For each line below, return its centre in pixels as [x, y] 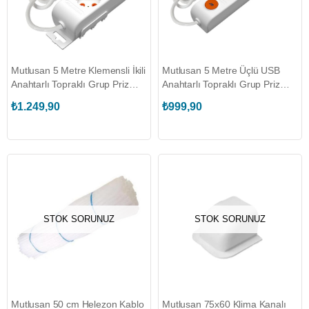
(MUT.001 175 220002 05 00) [74, 98]
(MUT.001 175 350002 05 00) [225, 98]
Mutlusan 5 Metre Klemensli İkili [78, 70]
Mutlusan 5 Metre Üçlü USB [221, 70]
